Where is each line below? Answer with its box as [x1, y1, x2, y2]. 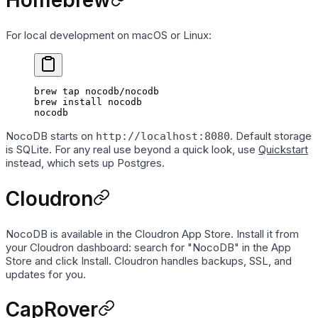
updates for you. [6, 267, 86, 281]
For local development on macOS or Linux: [6, 28, 212, 43]
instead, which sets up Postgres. [6, 156, 165, 170]
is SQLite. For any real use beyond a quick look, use [6, 143, 258, 157]
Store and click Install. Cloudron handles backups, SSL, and [6, 253, 292, 268]
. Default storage [230, 129, 312, 143]
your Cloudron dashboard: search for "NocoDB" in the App [6, 240, 291, 254]
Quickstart [258, 143, 308, 157]
